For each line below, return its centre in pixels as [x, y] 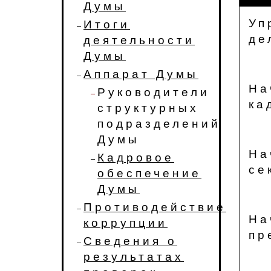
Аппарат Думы [141, 74]
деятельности [139, 40]
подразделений [159, 124]
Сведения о [130, 241]
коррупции [126, 223]
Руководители [154, 92]
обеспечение [149, 173]
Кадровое [136, 158]
